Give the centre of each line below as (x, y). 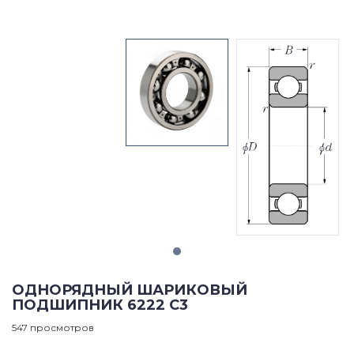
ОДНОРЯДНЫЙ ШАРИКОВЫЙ (130, 290)
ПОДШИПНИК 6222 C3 (100, 305)
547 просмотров (53, 327)
